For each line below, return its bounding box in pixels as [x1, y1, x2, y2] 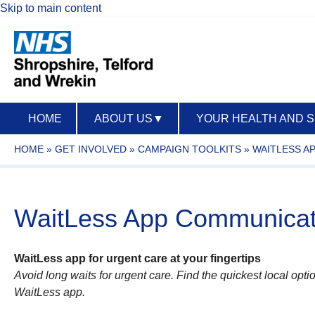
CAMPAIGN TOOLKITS [138, 143, 241, 155]
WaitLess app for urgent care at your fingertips [14, 252, 261, 265]
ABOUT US [94, 112, 153, 124]
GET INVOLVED [55, 143, 127, 155]
